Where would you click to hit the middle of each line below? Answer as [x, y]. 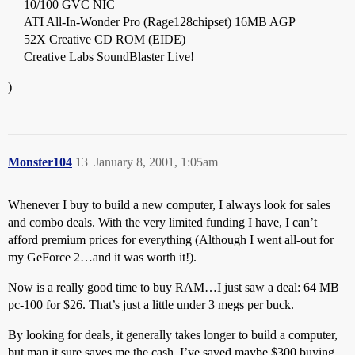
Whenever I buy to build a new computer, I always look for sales [169, 205]
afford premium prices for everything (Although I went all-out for [171, 240]
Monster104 [40, 162]
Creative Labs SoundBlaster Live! [109, 57]
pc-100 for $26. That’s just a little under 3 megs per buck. [151, 305]
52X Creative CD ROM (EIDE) [105, 39]
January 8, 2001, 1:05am [156, 162]
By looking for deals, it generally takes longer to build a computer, [173, 335]
